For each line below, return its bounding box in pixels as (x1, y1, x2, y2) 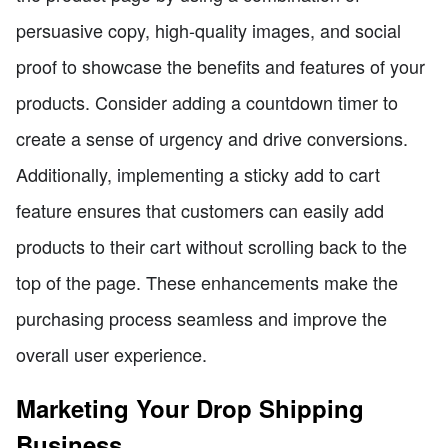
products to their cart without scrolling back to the (16, 232, 407, 259)
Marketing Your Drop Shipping (16, 390, 364, 425)
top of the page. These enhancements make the (16, 268, 398, 295)
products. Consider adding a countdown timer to (16, 88, 398, 115)
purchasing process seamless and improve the (16, 304, 387, 331)
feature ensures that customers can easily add (16, 196, 384, 223)
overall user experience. (16, 340, 207, 367)
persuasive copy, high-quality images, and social (16, 16, 401, 43)
